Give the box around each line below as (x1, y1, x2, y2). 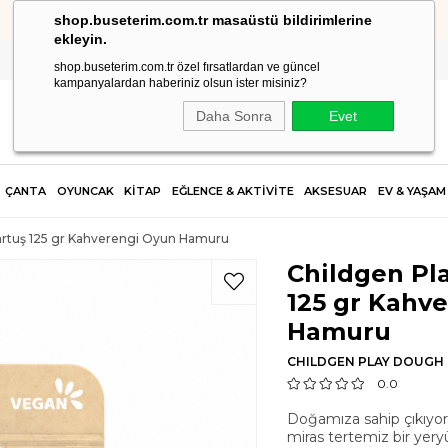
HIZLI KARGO (181, 12, 267, 27)
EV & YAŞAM (377, 184, 446, 198)
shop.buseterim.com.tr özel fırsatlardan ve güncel (54, 60, 320, 74)
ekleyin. (54, 31, 107, 47)
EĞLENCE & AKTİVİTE (171, 184, 294, 198)
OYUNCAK (56, 184, 114, 198)
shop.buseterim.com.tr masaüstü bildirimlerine (54, 12, 372, 28)
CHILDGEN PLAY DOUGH (286, 354, 444, 369)
